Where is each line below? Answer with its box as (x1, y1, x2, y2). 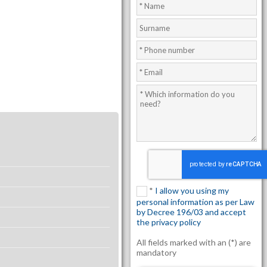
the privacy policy (136, 217, 201, 228)
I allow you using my (155, 185, 229, 195)
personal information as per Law (136, 197, 255, 207)
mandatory (136, 247, 177, 258)
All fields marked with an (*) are (136, 237, 252, 248)
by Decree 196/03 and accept (136, 207, 247, 218)
